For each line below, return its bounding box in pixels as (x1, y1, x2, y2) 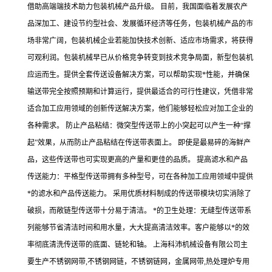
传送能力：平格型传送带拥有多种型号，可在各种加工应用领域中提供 (27, 172, 253, 181)
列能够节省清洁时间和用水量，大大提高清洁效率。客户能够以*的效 (27, 223, 250, 232)
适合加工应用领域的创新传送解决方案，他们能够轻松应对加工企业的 (27, 104, 253, 113)
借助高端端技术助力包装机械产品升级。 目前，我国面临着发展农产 (27, 2, 248, 11)
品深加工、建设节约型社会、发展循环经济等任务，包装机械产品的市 (27, 19, 253, 28)
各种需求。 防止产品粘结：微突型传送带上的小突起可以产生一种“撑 (27, 121, 251, 130)
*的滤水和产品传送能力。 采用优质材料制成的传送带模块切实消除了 (27, 189, 251, 198)
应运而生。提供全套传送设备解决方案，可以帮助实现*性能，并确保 (27, 70, 250, 79)
